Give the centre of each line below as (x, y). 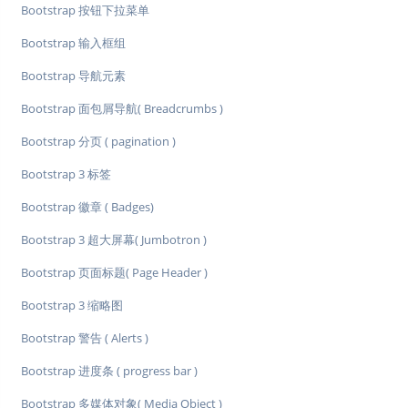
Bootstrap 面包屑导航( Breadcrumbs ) (122, 109)
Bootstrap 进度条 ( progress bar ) (109, 371)
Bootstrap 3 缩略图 (72, 306)
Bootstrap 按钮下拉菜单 (85, 10)
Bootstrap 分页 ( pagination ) (98, 142)
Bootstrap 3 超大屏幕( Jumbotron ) (114, 240)
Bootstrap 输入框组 (73, 43)
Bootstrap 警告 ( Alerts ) (85, 338)
